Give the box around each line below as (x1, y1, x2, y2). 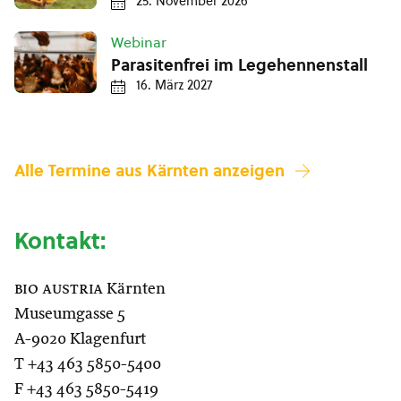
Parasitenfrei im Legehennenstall (111, 54, 368, 77)
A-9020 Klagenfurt (14, 331, 146, 348)
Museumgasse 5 (14, 306, 125, 323)
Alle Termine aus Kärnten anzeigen (14, 159, 285, 183)
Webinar (111, 32, 166, 53)
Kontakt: (14, 225, 106, 258)
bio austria (14, 281, 103, 298)
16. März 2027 (136, 76, 212, 95)
